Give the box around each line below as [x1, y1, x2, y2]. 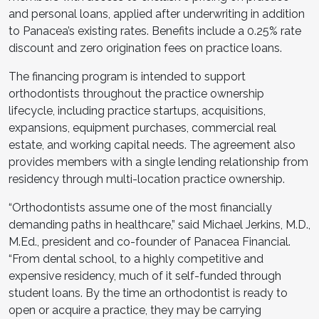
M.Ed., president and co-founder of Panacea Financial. [9, 234, 291, 249]
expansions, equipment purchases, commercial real [9, 120, 276, 135]
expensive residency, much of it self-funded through [9, 268, 281, 283]
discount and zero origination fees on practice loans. [9, 41, 282, 55]
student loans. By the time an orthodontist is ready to [9, 286, 288, 300]
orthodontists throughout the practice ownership [9, 86, 264, 100]
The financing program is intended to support [9, 69, 246, 83]
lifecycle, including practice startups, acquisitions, [9, 103, 266, 117]
